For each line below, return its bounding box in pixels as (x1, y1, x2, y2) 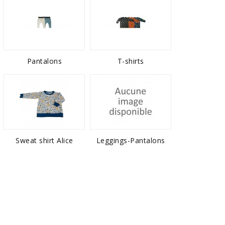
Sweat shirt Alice (16, 136, 73, 145)
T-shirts (117, 56, 144, 66)
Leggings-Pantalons (96, 136, 165, 145)
